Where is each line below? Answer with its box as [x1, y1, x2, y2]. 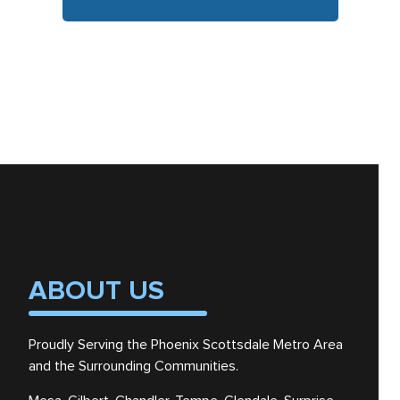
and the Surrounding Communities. [28, 359, 238, 373]
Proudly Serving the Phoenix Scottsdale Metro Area [28, 337, 343, 352]
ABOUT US [28, 278, 164, 304]
